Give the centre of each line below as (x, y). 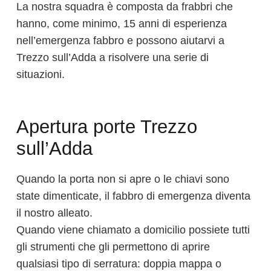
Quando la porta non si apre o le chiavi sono (123, 179)
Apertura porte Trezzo (107, 127)
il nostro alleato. (54, 213)
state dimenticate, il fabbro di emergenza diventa (133, 196)
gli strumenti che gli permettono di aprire (113, 247)
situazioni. (41, 75)
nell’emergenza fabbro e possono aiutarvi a (120, 41)
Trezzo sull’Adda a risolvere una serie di (113, 58)
